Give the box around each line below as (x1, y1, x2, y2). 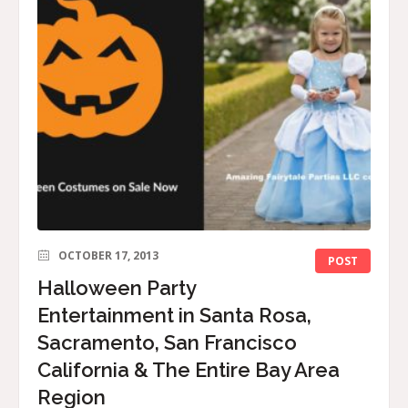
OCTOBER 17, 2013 (58, 248, 158, 264)
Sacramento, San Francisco (37, 331, 297, 355)
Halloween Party (37, 276, 196, 301)
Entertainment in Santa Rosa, (37, 303, 311, 328)
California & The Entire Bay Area (37, 358, 340, 382)
